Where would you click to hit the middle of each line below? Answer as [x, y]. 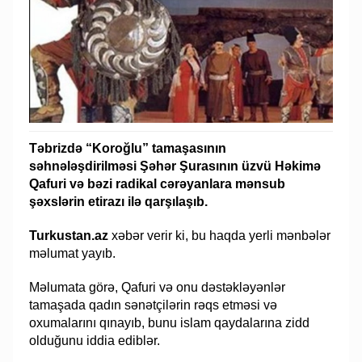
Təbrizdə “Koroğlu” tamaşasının [128, 148]
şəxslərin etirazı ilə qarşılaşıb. [119, 201]
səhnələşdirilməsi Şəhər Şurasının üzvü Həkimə [175, 166]
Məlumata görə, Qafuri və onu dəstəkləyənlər [158, 287]
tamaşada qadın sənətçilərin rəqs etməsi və [154, 305]
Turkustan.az [69, 235]
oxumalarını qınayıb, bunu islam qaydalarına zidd [170, 322]
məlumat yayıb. [73, 253]
